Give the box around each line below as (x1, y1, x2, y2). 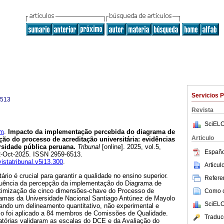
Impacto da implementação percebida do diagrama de (6, 128, 175, 136)
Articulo (191, 134, 214, 141)
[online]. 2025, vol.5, (100, 143, 161, 151)
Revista (191, 106, 213, 113)
